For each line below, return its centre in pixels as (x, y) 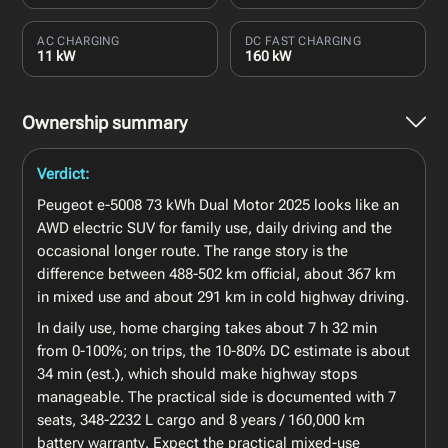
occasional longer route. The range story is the (193, 250)
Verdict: (63, 173)
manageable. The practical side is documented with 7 (217, 396)
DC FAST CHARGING (303, 40)
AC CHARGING (78, 40)
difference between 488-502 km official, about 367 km (217, 273)
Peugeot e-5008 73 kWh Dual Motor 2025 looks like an (218, 204)
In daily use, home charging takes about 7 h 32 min (207, 327)
